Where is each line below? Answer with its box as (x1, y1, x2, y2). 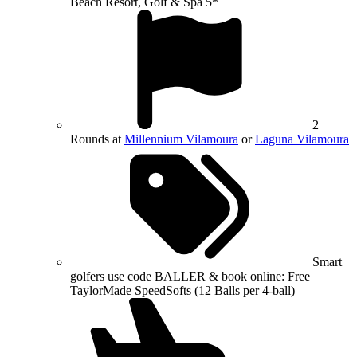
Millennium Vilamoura (124, 131, 238, 146)
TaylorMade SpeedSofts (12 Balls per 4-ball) (70, 283, 295, 297)
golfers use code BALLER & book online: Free (70, 269, 310, 283)
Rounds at (70, 131, 124, 146)
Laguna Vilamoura (255, 131, 349, 146)
